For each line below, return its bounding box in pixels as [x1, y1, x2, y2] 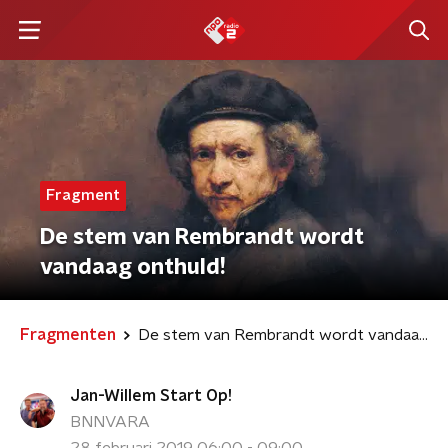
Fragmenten [20, 327, 116, 343]
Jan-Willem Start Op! [70, 388, 232, 404]
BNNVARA [70, 414, 150, 430]
